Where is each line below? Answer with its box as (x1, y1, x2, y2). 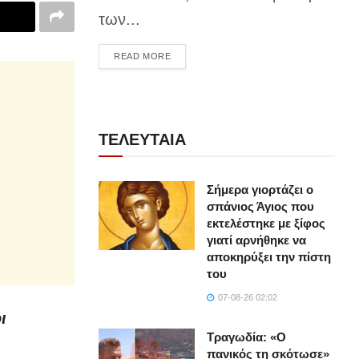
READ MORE (114, 51, 171, 62)
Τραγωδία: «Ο (207, 330, 287, 345)
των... (99, 10, 141, 29)
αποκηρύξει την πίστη (207, 250, 332, 264)
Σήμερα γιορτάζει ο (207, 183, 314, 197)
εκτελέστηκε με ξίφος (207, 216, 326, 231)
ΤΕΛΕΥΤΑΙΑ (99, 131, 187, 149)
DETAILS (170, 50, 209, 61)
